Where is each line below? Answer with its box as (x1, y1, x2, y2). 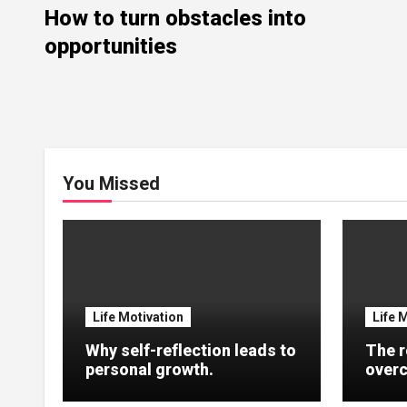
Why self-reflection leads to (85, 340, 296, 360)
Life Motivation (93, 309, 184, 324)
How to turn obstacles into (45, 5, 306, 31)
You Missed (63, 172, 160, 194)
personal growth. (85, 359, 213, 379)
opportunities (45, 33, 177, 59)
